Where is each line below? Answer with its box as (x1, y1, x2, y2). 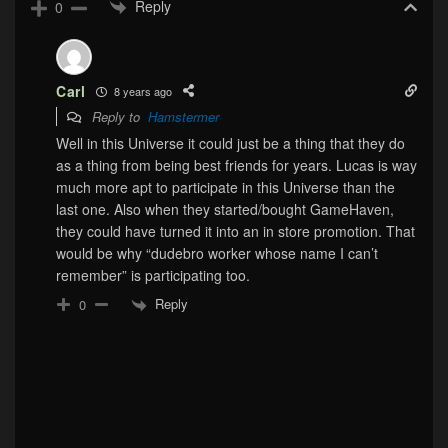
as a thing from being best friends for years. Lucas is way (56, 155, 417, 176)
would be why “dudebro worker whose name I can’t (56, 243, 378, 264)
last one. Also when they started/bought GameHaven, (56, 199, 394, 220)
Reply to (88, 107, 148, 127)
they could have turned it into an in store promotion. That (56, 221, 415, 242)
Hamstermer (148, 107, 219, 127)
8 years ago (110, 82, 172, 99)
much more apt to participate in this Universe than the (56, 177, 395, 198)
